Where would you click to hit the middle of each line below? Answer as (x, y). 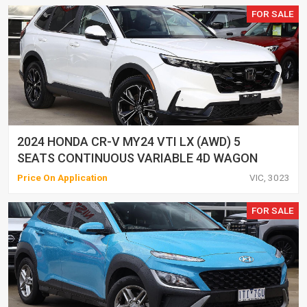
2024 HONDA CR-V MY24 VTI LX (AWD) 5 (129, 141)
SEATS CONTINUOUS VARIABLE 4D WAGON (137, 158)
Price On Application (62, 177)
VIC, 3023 (270, 177)
